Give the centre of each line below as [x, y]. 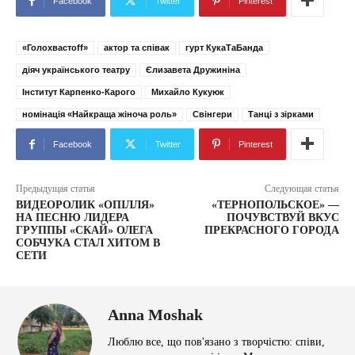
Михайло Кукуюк [188, 92]
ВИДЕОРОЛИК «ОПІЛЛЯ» [85, 205]
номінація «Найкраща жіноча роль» [99, 114]
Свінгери [212, 114]
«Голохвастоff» [55, 48]
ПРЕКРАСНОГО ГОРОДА [271, 230]
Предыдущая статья [55, 189]
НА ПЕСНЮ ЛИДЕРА [73, 218]
